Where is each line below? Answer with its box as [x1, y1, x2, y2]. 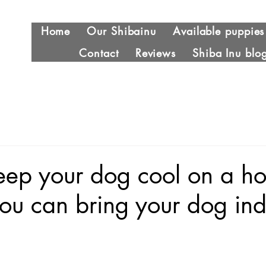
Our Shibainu [87, 24, 157, 38]
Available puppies [173, 24, 265, 38]
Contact [79, 46, 119, 60]
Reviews [135, 46, 176, 60]
